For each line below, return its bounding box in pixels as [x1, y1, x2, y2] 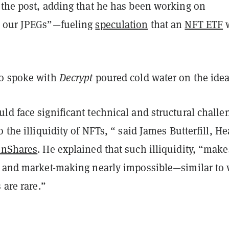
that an [148, 17, 185, 31]
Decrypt [59, 71, 93, 84]
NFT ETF [185, 17, 223, 31]
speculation [95, 17, 148, 31]
